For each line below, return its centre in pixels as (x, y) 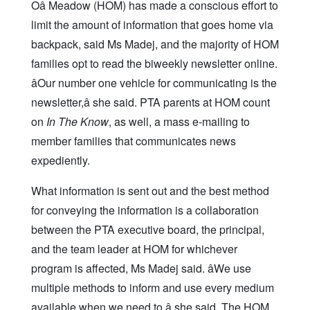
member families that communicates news (134, 141)
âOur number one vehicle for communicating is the (154, 83)
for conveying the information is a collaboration (145, 210)
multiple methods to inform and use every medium (153, 288)
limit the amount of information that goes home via (152, 25)
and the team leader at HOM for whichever (134, 249)
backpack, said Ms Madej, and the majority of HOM (155, 44)
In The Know (77, 122)
